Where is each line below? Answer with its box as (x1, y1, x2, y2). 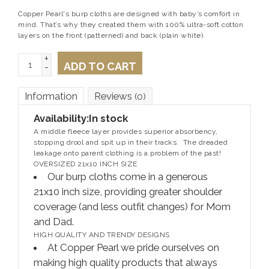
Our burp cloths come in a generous (47, 171, 208, 183)
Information (25, 90, 77, 103)
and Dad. (34, 216, 76, 228)
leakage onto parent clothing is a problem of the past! (34, 149, 221, 158)
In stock (89, 112, 128, 125)
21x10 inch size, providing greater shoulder (34, 186, 222, 198)
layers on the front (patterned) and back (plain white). (18, 31, 205, 40)
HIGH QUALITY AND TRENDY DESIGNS (34, 231, 170, 240)
